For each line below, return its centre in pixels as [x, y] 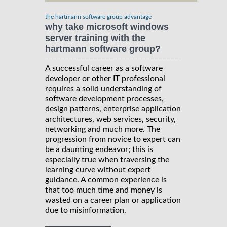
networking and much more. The [103, 129]
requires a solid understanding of [103, 89]
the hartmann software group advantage [98, 17]
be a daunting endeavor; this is [99, 149]
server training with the [95, 38]
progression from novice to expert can [113, 139]
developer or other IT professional [105, 79]
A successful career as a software [104, 68]
